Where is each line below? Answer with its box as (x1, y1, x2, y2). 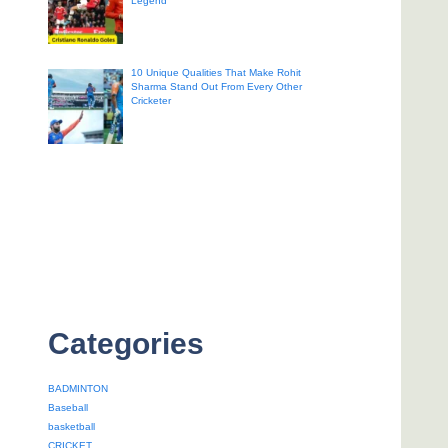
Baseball (48, 401, 88, 413)
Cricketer (130, 95, 171, 106)
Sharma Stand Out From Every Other (130, 81, 302, 92)
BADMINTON (48, 382, 108, 394)
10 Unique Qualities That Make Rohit (130, 67, 301, 78)
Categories (48, 326, 204, 360)
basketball (48, 420, 95, 432)
